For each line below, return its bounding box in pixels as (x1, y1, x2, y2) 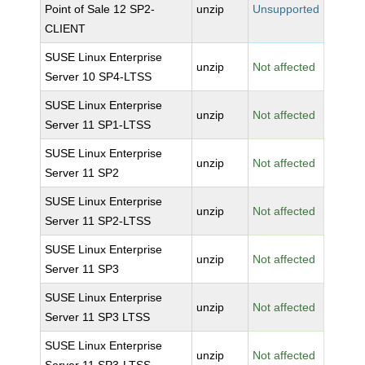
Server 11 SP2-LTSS (45, 214, 152, 227)
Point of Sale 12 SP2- (45, 2, 156, 15)
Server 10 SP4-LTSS (45, 70, 152, 83)
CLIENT (45, 22, 86, 35)
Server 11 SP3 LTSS (45, 310, 151, 323)
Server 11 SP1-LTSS (45, 118, 152, 131)
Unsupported (253, 2, 320, 15)
